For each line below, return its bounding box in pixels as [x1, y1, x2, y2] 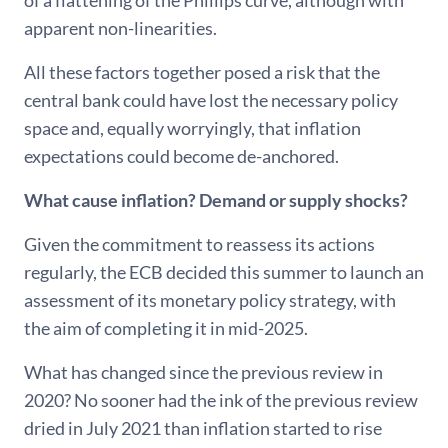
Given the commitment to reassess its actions [24, 233, 375, 255]
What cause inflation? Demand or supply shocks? [24, 189, 408, 211]
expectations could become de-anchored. [24, 145, 339, 167]
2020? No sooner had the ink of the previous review [24, 389, 418, 411]
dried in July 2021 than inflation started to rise [24, 417, 382, 439]
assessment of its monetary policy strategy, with [24, 289, 396, 311]
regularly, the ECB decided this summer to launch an [24, 261, 424, 283]
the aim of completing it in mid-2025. [24, 317, 308, 339]
